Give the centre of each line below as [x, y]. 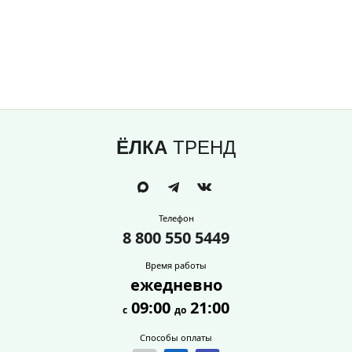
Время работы [176, 265]
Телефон [176, 218]
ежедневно [176, 285]
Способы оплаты [176, 337]
